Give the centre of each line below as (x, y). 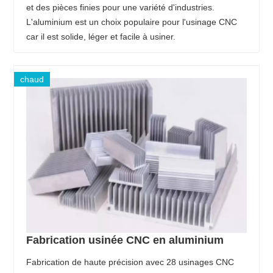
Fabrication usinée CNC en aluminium (125, 240)
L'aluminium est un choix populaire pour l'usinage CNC (132, 22)
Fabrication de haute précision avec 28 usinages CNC (130, 262)
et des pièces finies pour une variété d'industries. (121, 7)
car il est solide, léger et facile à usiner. (101, 36)
